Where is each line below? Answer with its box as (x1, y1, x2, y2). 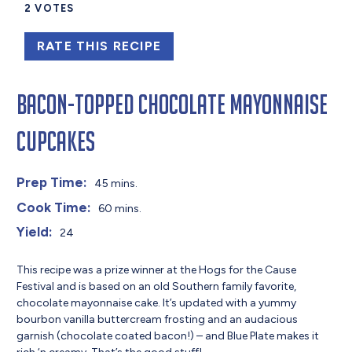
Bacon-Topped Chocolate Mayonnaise (16, 90, 328, 120)
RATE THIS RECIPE (36, 38, 162, 54)
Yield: (16, 224, 53, 240)
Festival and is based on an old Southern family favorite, (16, 279, 297, 293)
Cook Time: (16, 199, 92, 215)
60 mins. (97, 201, 141, 215)
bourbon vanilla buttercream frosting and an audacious (16, 312, 299, 326)
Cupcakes (16, 126, 96, 157)
